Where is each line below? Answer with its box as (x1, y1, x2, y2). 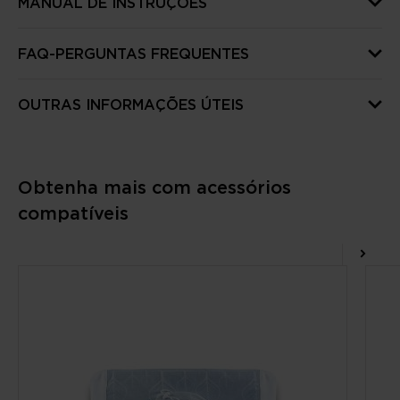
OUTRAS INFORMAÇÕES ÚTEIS (18, 96, 244, 112)
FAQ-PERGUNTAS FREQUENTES (18, 46, 249, 62)
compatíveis (18, 204, 129, 222)
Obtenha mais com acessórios (18, 178, 291, 196)
